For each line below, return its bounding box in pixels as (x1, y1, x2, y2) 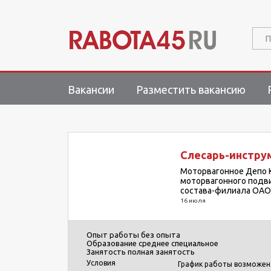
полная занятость (128, 247, 195, 256)
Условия (87, 259, 117, 267)
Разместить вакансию (136, 83, 246, 96)
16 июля (180, 197, 206, 204)
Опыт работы (87, 230, 139, 239)
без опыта (141, 230, 180, 239)
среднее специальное (139, 239, 218, 247)
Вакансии (68, 83, 114, 96)
